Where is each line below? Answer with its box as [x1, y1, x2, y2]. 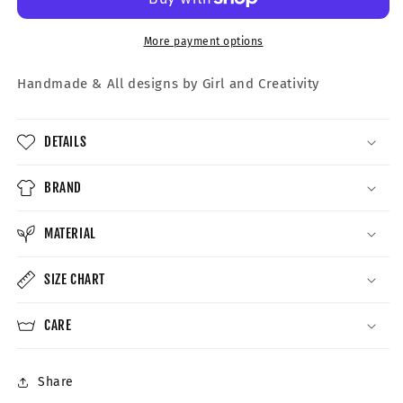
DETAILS [44, 132, 87, 150]
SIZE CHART [44, 270, 105, 288]
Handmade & [17, 75, 107, 92]
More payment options [143, 34, 264, 48]
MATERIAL [44, 224, 96, 242]
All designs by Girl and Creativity [106, 75, 320, 92]
